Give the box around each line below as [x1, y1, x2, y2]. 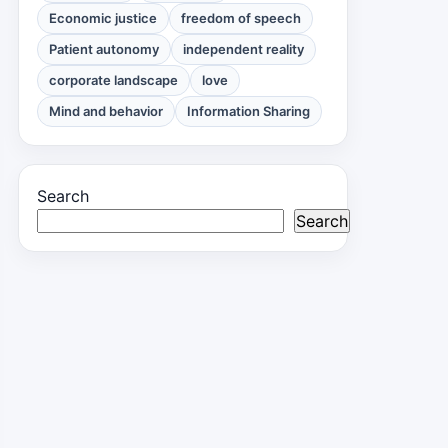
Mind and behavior [49, 103, 163, 119]
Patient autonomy [49, 41, 159, 57]
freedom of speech [181, 10, 301, 26]
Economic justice [49, 10, 157, 26]
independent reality [183, 41, 304, 57]
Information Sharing [187, 103, 310, 119]
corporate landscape [49, 72, 178, 88]
